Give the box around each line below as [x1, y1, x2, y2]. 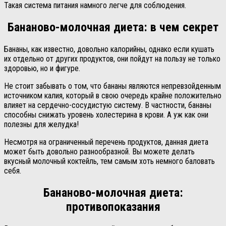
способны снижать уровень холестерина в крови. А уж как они [4, 110, 208, 120]
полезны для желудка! [4, 120, 79, 130]
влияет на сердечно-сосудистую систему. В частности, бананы [4, 100, 211, 110]
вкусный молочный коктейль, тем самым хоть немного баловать [4, 156, 215, 166]
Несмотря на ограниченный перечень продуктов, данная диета [4, 137, 208, 147]
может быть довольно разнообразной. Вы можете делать [4, 147, 195, 157]
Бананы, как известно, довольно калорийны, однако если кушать [4, 44, 214, 54]
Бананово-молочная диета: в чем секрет [8, 20, 218, 35]
